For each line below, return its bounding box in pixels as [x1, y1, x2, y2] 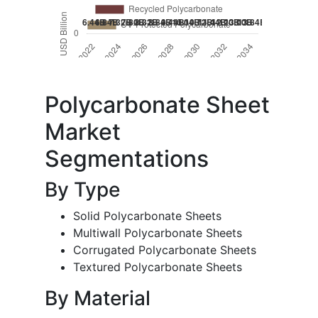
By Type [45, 177, 120, 202]
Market [45, 118, 121, 146]
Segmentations [45, 145, 209, 173]
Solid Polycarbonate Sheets [73, 209, 221, 224]
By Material [45, 286, 150, 311]
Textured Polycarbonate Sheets [73, 260, 242, 275]
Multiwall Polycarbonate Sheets [73, 226, 242, 241]
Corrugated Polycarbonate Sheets [73, 243, 256, 258]
